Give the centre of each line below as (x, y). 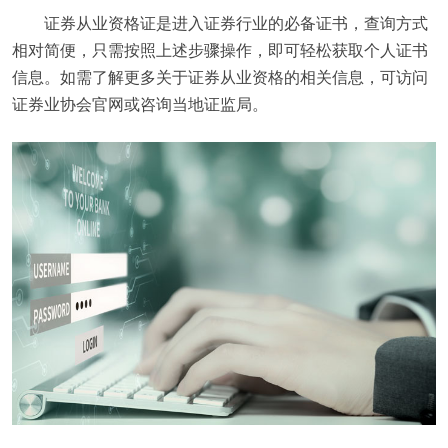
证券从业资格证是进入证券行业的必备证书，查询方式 (236, 22)
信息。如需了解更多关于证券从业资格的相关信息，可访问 (220, 76)
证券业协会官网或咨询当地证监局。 (140, 103)
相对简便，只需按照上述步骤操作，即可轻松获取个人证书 (220, 49)
